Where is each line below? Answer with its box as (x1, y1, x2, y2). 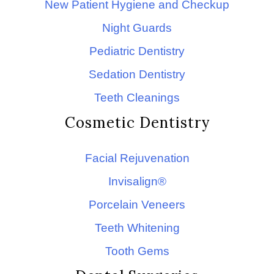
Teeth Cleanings (94, 91, 180, 104)
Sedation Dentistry (89, 68, 185, 81)
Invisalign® (108, 175, 166, 188)
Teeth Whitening (94, 221, 180, 234)
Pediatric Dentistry (89, 45, 185, 57)
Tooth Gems (105, 245, 169, 257)
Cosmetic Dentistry (64, 113, 210, 132)
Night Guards (102, 21, 172, 34)
